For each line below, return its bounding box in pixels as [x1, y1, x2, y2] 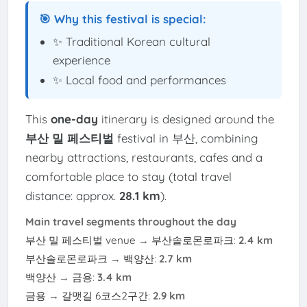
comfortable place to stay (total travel [25, 169, 232, 184]
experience [52, 52, 110, 67]
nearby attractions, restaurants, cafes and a [25, 149, 262, 164]
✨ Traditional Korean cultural [52, 34, 210, 49]
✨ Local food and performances [52, 72, 226, 87]
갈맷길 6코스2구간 [61, 288, 148, 302]
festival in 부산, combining [113, 130, 258, 145]
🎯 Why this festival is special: [38, 11, 206, 26]
